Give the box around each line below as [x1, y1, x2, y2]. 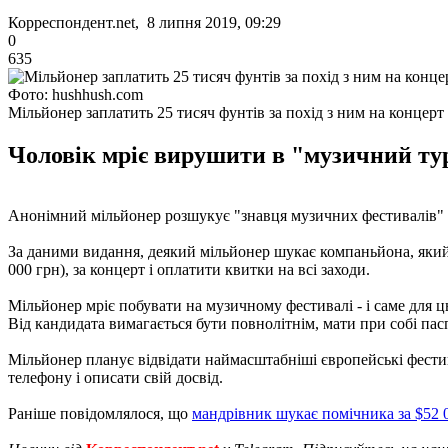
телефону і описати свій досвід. [8, 368, 223, 386]
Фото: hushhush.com [8, 85, 143, 103]
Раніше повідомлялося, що [8, 404, 192, 422]
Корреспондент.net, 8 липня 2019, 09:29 [8, 13, 281, 31]
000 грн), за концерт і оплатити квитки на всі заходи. [8, 260, 370, 278]
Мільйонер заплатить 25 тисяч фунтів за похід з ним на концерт [8, 103, 444, 121]
